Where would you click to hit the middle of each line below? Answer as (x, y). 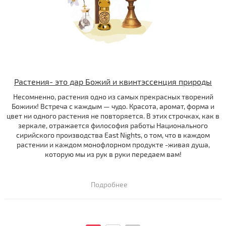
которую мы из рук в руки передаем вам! (113, 154)
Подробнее (109, 185)
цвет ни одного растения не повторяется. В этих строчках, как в (113, 116)
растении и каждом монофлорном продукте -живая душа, (113, 145)
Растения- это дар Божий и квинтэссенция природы (113, 82)
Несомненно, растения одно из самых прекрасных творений (113, 97)
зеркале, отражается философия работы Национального (113, 126)
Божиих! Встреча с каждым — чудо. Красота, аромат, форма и (113, 106)
